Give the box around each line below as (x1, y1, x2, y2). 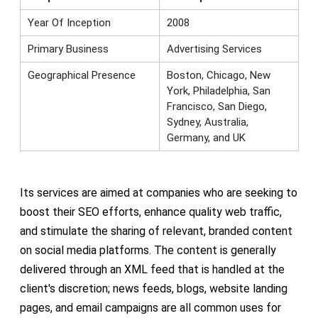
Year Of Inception (27, 16, 111, 29)
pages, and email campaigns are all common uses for (19, 300, 281, 314)
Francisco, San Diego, (166, 99, 267, 113)
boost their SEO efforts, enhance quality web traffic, (19, 204, 282, 219)
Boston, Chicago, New (166, 68, 270, 82)
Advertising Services (166, 42, 262, 55)
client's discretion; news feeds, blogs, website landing (19, 281, 287, 295)
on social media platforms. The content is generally (19, 243, 276, 257)
